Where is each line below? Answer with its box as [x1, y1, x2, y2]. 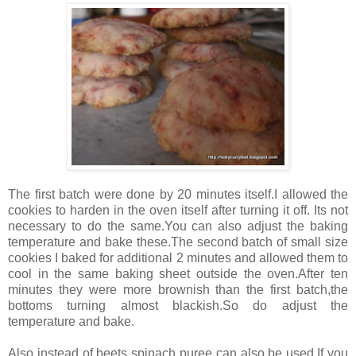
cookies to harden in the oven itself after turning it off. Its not [8, 203, 348, 218]
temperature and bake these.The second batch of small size [8, 235, 348, 250]
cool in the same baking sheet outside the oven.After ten [8, 267, 348, 281]
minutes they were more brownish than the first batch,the [8, 283, 348, 297]
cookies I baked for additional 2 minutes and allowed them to [8, 251, 348, 265]
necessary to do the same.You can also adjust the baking [8, 219, 348, 234]
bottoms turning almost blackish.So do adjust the [8, 299, 348, 313]
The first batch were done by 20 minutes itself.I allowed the [8, 188, 348, 202]
